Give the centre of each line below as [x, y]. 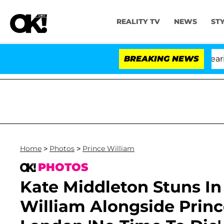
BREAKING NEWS [161, 59]
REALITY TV [138, 22]
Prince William [108, 148]
